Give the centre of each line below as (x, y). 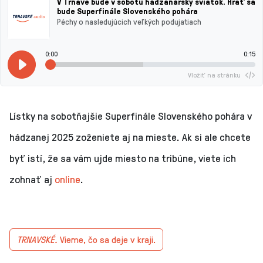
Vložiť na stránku (214, 75)
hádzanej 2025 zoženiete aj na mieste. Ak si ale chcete (130, 137)
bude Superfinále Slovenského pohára (127, 11)
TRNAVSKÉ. (38, 239)
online (68, 179)
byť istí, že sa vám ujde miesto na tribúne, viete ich (123, 158)
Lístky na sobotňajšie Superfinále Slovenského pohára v (131, 116)
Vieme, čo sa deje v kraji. (108, 239)
